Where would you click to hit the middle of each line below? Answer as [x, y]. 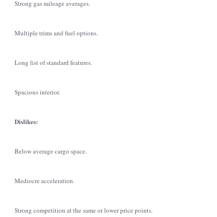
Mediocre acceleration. [45, 181]
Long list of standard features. [53, 62]
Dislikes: [26, 121]
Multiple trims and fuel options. [56, 33]
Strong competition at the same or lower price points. [84, 210]
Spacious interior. [37, 92]
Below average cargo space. [51, 151]
